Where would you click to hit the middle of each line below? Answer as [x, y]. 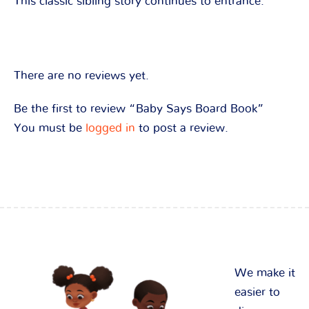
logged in [110, 128]
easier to [257, 292]
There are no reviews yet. [81, 75]
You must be [50, 128]
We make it [265, 272]
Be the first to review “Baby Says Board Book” [139, 108]
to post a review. [182, 128]
